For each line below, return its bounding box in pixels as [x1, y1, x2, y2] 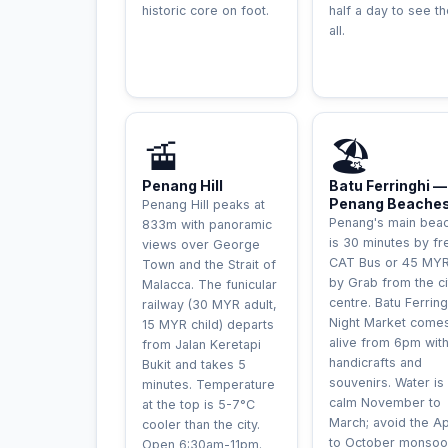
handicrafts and [329, 355, 422, 370]
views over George [142, 237, 260, 252]
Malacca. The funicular [142, 277, 277, 292]
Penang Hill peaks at [142, 197, 265, 212]
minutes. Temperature [142, 377, 275, 392]
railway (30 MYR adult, [142, 297, 277, 312]
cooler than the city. [142, 417, 260, 432]
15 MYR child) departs [142, 317, 274, 332]
